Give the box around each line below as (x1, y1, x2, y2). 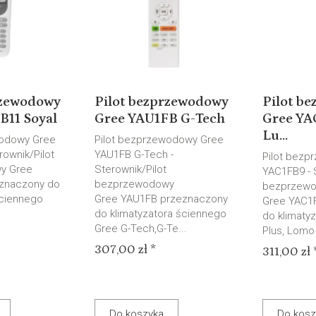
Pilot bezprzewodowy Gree (94, 133, 224, 146)
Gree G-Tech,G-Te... (94, 222, 187, 235)
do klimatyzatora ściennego (94, 207, 226, 220)
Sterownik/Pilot (94, 163, 166, 176)
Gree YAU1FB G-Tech (94, 111, 225, 126)
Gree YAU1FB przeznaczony (94, 193, 228, 205)
